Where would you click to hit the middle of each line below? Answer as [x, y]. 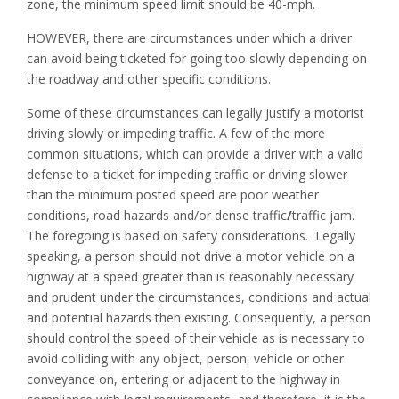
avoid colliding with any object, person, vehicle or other [185, 358]
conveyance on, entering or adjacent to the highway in [183, 379]
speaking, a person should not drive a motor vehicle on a [191, 256]
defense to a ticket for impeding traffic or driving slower [187, 174]
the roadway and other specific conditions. [149, 78]
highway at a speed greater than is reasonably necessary [190, 276]
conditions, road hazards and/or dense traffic [157, 215]
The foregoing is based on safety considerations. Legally [191, 235]
